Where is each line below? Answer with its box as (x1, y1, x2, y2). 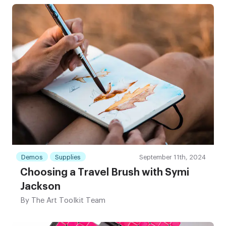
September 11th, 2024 (139, 154, 206, 161)
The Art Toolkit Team (29, 197, 105, 205)
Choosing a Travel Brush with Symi (20, 167, 189, 178)
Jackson (20, 182, 61, 192)
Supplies (55, 154, 81, 161)
